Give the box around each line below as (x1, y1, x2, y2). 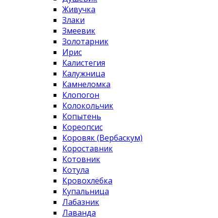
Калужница (62, 68, 105, 79)
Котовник (62, 154, 100, 165)
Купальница (62, 186, 109, 197)
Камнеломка (62, 79, 110, 90)
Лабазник (62, 197, 99, 208)
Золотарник (62, 36, 109, 47)
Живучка (62, 4, 95, 15)
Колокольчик (62, 100, 113, 111)
